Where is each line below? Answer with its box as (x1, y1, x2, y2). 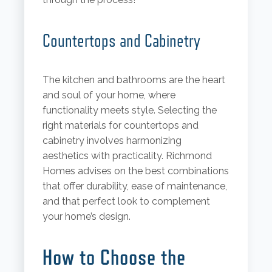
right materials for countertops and (42, 120, 199, 132)
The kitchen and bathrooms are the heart (42, 74, 225, 86)
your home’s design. (42, 211, 131, 223)
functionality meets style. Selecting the (42, 104, 217, 117)
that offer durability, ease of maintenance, (42, 180, 227, 192)
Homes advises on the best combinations (42, 165, 229, 177)
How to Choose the (42, 244, 186, 270)
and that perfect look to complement (42, 195, 210, 208)
